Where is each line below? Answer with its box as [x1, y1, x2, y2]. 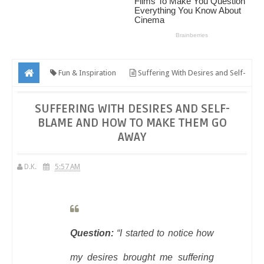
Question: [70, 228, 117, 239]
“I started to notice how [117, 228, 214, 239]
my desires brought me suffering [70, 252, 214, 263]
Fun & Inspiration [57, 68, 116, 77]
